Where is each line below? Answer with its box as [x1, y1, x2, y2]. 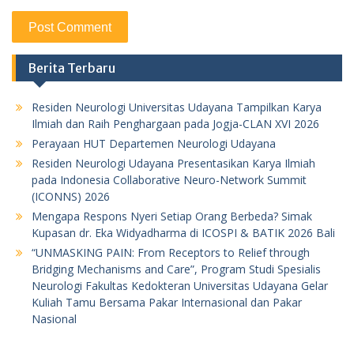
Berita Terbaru [28, 59, 115, 76]
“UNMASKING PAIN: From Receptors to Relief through [32, 244, 310, 260]
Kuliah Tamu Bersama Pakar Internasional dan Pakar [32, 294, 302, 310]
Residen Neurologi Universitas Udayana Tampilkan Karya [32, 99, 322, 115]
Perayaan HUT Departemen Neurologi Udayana [32, 135, 276, 151]
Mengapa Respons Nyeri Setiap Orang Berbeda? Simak [32, 208, 312, 224]
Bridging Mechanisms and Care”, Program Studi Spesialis [32, 261, 321, 277]
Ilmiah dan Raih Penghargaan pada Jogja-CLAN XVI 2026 [32, 115, 319, 131]
